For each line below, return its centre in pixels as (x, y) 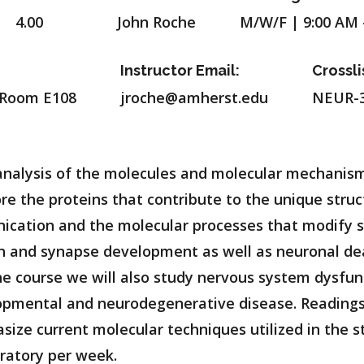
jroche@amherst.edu (194, 97)
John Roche (156, 22)
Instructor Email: (180, 70)
